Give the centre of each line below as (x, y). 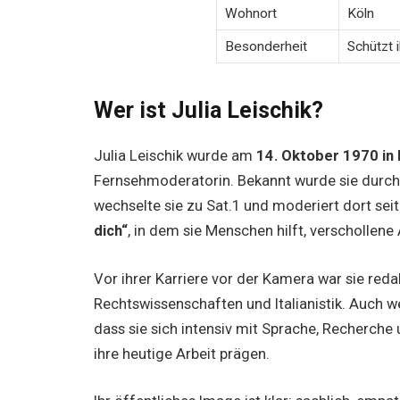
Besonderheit (266, 47)
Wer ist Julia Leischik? (209, 111)
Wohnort (250, 14)
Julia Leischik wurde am (175, 156)
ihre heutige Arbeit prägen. (182, 354)
